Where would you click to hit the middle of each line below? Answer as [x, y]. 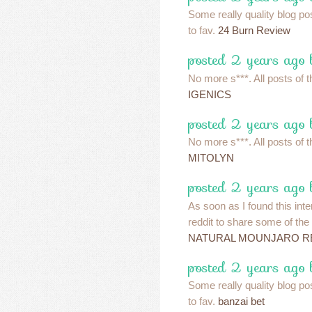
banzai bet [241, 302]
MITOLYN [211, 158]
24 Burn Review [254, 31]
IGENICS [210, 94]
